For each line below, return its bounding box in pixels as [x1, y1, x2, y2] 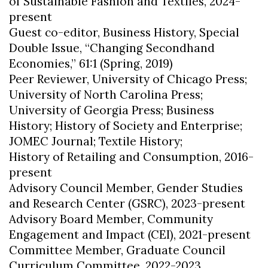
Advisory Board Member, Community [9, 212, 213, 227]
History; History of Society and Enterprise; [9, 118, 242, 133]
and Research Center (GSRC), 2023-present [9, 196, 245, 211]
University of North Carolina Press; [9, 87, 203, 102]
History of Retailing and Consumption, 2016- [9, 150, 254, 165]
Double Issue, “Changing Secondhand [9, 41, 215, 56]
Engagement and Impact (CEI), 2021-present [9, 227, 251, 242]
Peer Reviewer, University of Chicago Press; [9, 72, 247, 87]
